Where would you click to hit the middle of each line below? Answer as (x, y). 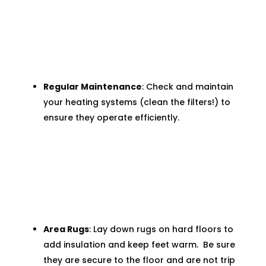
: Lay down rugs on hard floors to (161, 229)
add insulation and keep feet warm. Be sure (139, 245)
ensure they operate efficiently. (111, 118)
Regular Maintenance (92, 87)
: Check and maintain (187, 87)
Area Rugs (66, 229)
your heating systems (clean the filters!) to (137, 102)
